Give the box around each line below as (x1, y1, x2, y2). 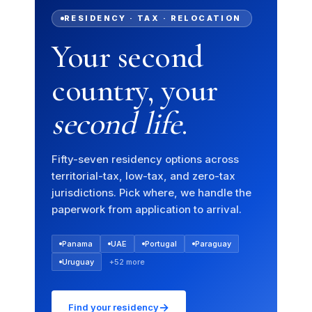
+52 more (109, 256, 145, 267)
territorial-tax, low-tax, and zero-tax (52, 169, 235, 183)
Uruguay (62, 256, 94, 267)
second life (52, 104, 182, 143)
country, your (52, 70, 219, 110)
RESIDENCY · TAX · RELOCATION (64, 13, 242, 24)
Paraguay (195, 238, 231, 249)
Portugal (145, 238, 177, 249)
